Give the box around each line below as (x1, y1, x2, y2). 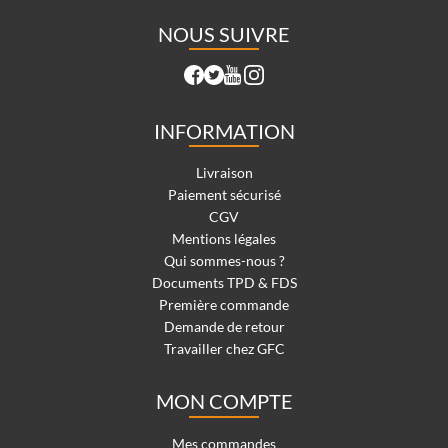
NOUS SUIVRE (158, 21, 290, 46)
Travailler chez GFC (163, 339, 285, 357)
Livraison (195, 163, 253, 181)
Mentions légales (172, 229, 276, 247)
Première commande (159, 295, 289, 313)
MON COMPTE (155, 388, 293, 413)
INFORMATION (153, 118, 295, 143)
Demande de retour (163, 317, 285, 335)
